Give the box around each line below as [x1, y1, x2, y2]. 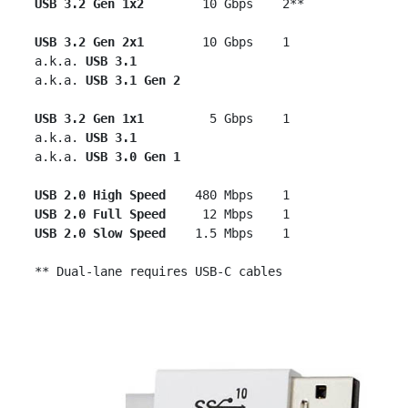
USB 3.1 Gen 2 [86, 73, 180, 87]
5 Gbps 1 [144, 111, 290, 126]
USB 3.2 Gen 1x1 [35, 111, 144, 126]
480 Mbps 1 [166, 188, 290, 202]
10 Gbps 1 [144, 35, 290, 49]
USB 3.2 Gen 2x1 [35, 35, 144, 49]
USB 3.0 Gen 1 [86, 149, 180, 164]
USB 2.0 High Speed [35, 188, 166, 202]
